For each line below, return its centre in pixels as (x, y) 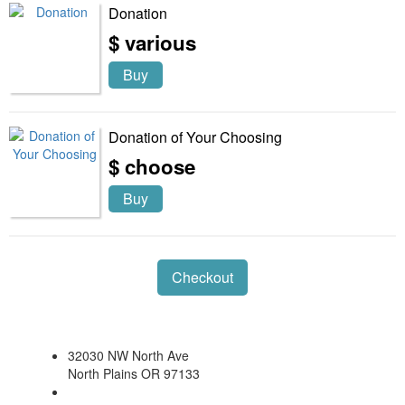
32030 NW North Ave (128, 355)
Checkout (202, 277)
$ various (152, 42)
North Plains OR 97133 (134, 373)
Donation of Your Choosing (195, 137)
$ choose (152, 166)
